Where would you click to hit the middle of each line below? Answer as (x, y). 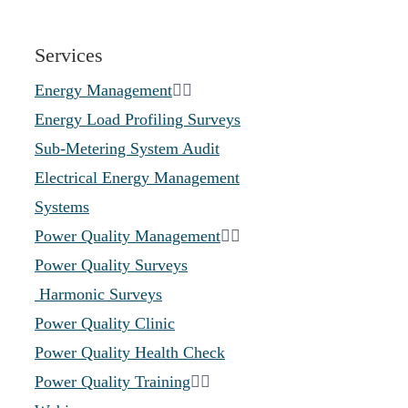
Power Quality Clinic (105, 323)
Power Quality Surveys (111, 265)
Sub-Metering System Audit (127, 148)
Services (69, 55)
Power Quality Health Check (130, 352)
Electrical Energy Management (137, 178)
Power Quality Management (127, 236)
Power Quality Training (112, 382)
